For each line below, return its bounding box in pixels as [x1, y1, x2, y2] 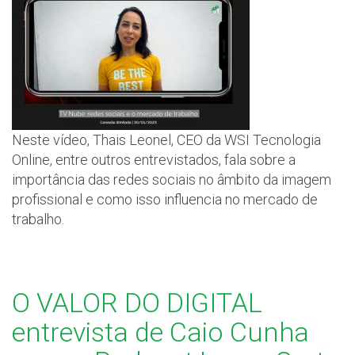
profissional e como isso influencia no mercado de [12, 191, 318, 208]
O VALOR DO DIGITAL [12, 287, 262, 319]
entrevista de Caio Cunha [12, 316, 309, 349]
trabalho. [12, 211, 64, 228]
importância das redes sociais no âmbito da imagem [12, 171, 331, 189]
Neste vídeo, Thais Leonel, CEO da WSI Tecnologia [12, 132, 321, 149]
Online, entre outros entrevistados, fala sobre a [12, 151, 296, 169]
